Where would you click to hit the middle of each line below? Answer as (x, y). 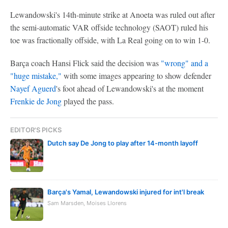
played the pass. (88, 101)
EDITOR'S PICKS (36, 130)
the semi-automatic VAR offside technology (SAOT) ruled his (109, 27)
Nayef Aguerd (33, 88)
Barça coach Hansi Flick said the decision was (85, 63)
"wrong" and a (184, 63)
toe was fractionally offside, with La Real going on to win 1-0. (110, 40)
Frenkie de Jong (36, 101)
